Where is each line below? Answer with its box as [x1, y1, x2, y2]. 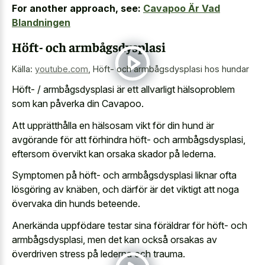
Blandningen [12, 17, 70, 29]
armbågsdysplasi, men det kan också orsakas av [12, 233, 217, 245]
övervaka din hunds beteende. [12, 198, 140, 210]
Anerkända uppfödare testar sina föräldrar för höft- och [12, 219, 247, 231]
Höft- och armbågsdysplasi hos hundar [93, 63, 249, 74]
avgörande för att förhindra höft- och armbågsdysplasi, [12, 133, 245, 146]
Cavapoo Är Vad [143, 2, 220, 15]
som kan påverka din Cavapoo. [12, 98, 144, 110]
